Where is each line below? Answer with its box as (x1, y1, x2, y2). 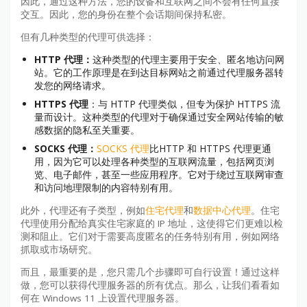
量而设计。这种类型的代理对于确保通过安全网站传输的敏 (34, 110, 284, 124)
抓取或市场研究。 (21, 243, 97, 256)
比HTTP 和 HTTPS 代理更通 (149, 142, 271, 156)
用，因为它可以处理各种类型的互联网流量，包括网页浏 (34, 155, 274, 169)
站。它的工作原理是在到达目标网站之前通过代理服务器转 (34, 66, 284, 79)
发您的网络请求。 (34, 79, 111, 93)
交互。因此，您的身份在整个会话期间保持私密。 (21, 8, 232, 21)
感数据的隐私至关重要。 (34, 123, 140, 137)
